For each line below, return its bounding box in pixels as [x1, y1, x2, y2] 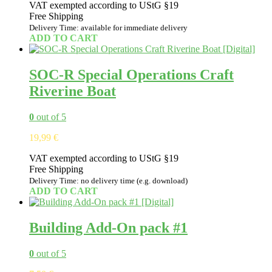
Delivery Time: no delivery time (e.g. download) [29, 176, 188, 186]
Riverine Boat [29, 83, 116, 100]
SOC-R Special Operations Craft [29, 67, 234, 83]
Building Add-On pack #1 [29, 220, 188, 236]
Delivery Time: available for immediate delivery [29, 23, 188, 33]
